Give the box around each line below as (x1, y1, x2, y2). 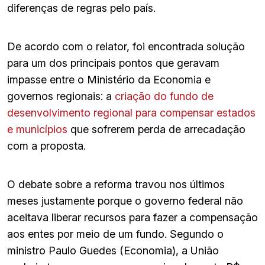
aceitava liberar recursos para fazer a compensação (7, 211, 258, 224)
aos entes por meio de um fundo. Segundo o (7, 227, 224, 240)
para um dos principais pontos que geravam (7, 56, 219, 69)
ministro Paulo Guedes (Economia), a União (7, 244, 219, 257)
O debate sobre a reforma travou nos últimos (7, 177, 225, 190)
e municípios (7, 122, 70, 135)
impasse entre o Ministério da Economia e (7, 73, 211, 86)
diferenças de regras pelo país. (7, 1, 156, 14)
